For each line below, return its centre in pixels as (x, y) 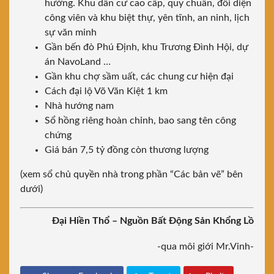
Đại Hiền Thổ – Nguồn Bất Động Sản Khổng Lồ (153, 221)
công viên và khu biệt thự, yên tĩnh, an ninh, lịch (147, 18)
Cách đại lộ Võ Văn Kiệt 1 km (106, 91)
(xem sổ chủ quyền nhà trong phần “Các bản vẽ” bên (131, 175)
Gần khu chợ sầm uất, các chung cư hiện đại (139, 77)
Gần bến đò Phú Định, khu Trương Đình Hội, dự (146, 47)
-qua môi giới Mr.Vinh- (206, 247)
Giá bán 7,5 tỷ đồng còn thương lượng (127, 150)
